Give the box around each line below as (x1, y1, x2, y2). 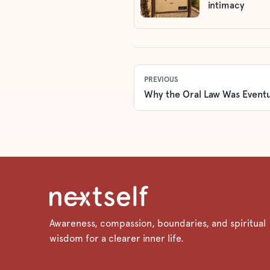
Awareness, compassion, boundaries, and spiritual (49, 218, 266, 230)
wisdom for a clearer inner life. (49, 233, 184, 245)
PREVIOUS (144, 75, 178, 84)
